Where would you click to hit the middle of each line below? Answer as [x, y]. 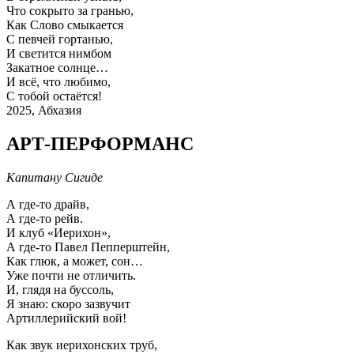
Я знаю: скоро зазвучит [68, 303]
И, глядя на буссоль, [60, 289]
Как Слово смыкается [65, 24]
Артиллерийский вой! [66, 318]
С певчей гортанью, [60, 39]
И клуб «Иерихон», [58, 232]
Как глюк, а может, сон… [75, 261]
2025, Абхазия [44, 110]
